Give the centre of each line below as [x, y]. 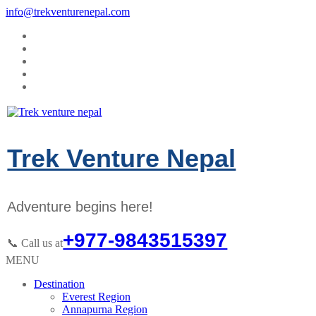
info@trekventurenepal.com [68, 12]
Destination [59, 284]
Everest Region [96, 296]
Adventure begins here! [80, 207]
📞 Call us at [35, 243]
